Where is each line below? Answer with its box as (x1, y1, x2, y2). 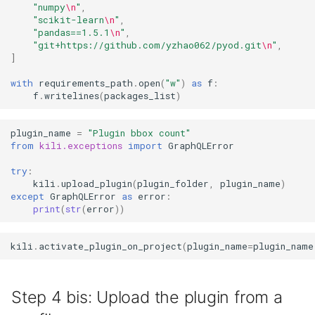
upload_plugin (61, 177, 133, 191)
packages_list (104, 89, 176, 103)
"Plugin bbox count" (88, 127, 191, 140)
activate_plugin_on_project (39, 240, 183, 253)
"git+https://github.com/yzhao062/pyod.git (33, 39, 262, 52)
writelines (44, 89, 100, 103)
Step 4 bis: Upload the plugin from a (11, 286, 283, 307)
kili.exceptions (39, 139, 123, 153)
